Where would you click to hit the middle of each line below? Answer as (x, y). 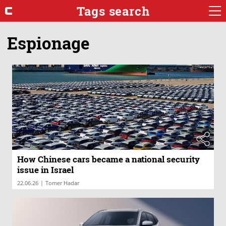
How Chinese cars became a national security (108, 159)
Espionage (48, 43)
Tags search (113, 11)
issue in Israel (45, 170)
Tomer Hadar (62, 183)
